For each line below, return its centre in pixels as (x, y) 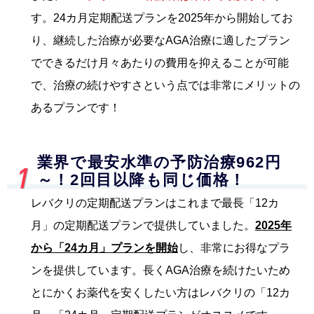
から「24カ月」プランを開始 (104, 247)
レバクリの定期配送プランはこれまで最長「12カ (155, 203)
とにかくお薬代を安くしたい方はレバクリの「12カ (161, 292)
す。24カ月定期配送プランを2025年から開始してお (162, 18)
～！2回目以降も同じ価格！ (141, 180)
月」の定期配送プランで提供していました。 (143, 225)
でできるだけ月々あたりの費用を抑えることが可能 (160, 62)
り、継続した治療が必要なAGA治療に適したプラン (161, 40)
